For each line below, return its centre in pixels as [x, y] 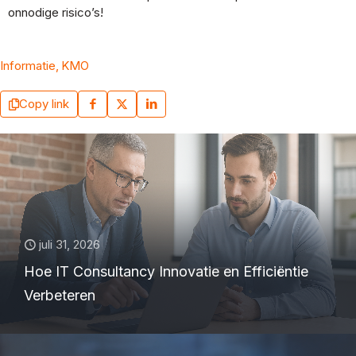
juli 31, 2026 [70, 244]
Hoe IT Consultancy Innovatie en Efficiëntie [166, 271]
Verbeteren [60, 295]
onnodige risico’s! [56, 12]
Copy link [44, 104]
